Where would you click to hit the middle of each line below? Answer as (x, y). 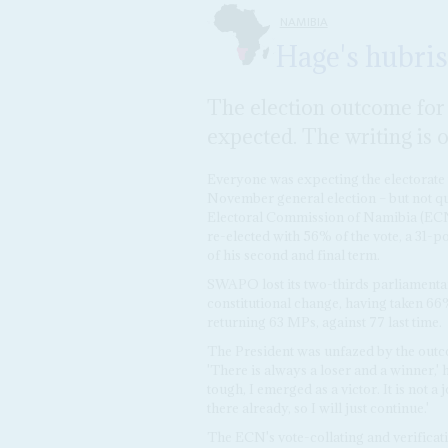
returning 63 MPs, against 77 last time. (324, 322)
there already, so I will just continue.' (317, 407)
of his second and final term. (293, 255)
